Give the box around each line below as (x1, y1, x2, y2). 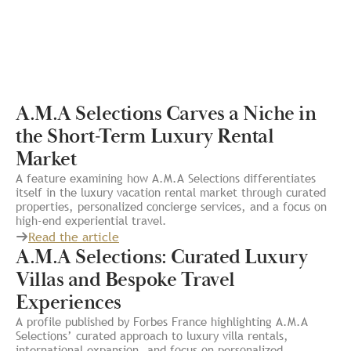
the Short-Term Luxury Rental (16, 124, 273, 150)
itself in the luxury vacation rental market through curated (16, 184, 326, 201)
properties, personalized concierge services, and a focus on (16, 198, 327, 215)
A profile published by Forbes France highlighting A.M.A (16, 313, 308, 330)
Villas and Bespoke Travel (16, 267, 235, 294)
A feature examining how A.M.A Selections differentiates (16, 170, 316, 186)
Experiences (16, 290, 121, 317)
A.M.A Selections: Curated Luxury (16, 244, 307, 271)
